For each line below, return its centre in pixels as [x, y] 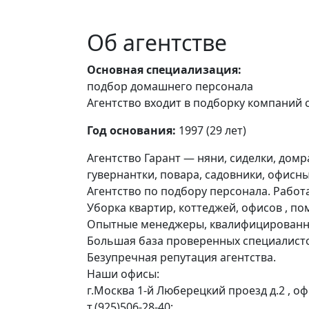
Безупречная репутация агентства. [181, 257]
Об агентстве [157, 42]
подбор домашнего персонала [170, 86]
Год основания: [131, 130]
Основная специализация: [164, 70]
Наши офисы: [123, 274]
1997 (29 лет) [211, 130]
